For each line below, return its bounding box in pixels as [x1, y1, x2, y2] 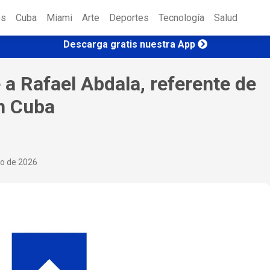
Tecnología [159, 12, 204, 24]
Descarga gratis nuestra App [63, 38, 195, 50]
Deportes [109, 12, 149, 24]
